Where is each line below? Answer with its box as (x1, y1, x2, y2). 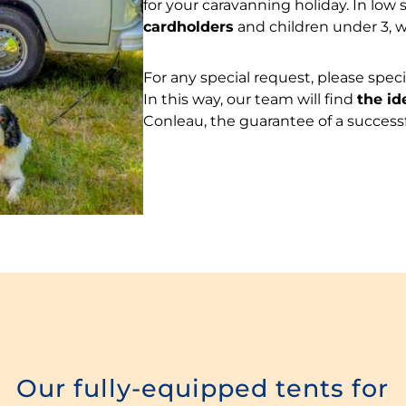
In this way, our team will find (143, 91, 358, 108)
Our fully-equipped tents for (16, 372, 390, 403)
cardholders (143, 18, 235, 35)
